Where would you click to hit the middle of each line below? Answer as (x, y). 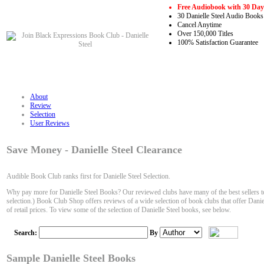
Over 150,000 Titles (205, 34)
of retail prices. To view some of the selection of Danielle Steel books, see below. (119, 210)
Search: (27, 233)
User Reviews (50, 123)
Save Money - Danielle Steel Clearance (94, 150)
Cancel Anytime (199, 25)
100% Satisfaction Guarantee (218, 43)
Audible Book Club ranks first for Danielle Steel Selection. (88, 176)
